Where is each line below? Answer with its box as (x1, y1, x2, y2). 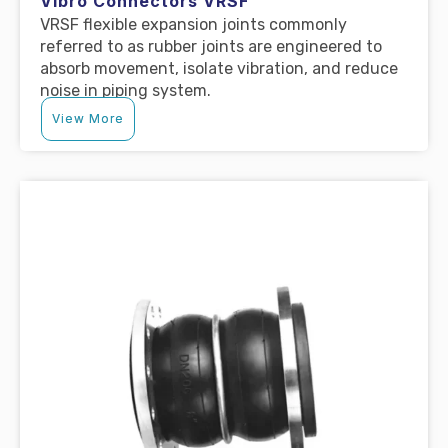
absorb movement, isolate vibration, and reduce (40, 58, 398, 78)
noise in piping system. (40, 80, 211, 100)
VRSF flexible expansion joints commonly (40, 14, 347, 34)
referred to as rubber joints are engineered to (40, 36, 382, 56)
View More (52, 110, 124, 126)
